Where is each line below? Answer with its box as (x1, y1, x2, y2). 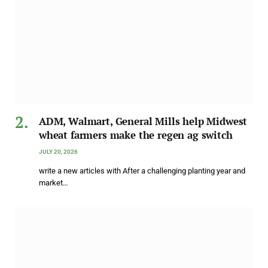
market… (39, 178, 68, 187)
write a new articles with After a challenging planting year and (39, 166, 245, 175)
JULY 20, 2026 (39, 148, 78, 155)
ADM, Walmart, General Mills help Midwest (39, 114, 248, 128)
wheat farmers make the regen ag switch (39, 127, 233, 142)
